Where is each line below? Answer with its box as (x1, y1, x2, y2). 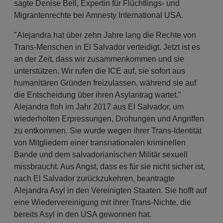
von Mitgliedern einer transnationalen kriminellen (14, 138, 186, 147)
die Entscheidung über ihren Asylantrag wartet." (14, 91, 182, 99)
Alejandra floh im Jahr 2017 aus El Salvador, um (14, 103, 184, 111)
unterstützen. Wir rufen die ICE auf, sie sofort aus (14, 67, 186, 75)
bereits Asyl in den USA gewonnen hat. (14, 210, 152, 219)
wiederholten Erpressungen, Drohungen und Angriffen (14, 114, 205, 123)
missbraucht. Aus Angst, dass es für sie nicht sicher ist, (14, 162, 206, 171)
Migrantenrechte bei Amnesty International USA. (14, 11, 184, 19)
